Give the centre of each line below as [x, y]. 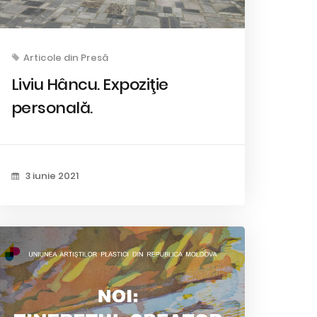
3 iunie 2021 [51, 175]
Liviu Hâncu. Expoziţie [90, 84]
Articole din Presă [65, 57]
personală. [52, 108]
